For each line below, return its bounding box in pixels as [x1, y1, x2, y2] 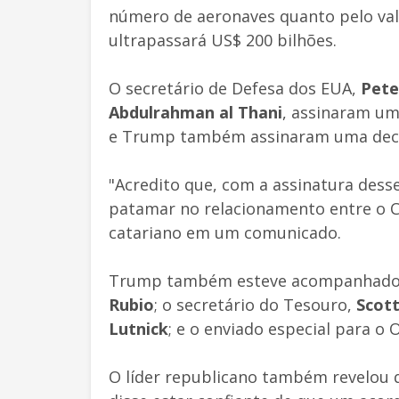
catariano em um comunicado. [109, 221, 341, 243]
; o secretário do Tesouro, [154, 293, 352, 315]
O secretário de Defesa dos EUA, [109, 77, 361, 99]
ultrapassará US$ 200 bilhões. [109, 28, 337, 51]
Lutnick [109, 317, 168, 339]
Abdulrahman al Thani [109, 101, 282, 123]
